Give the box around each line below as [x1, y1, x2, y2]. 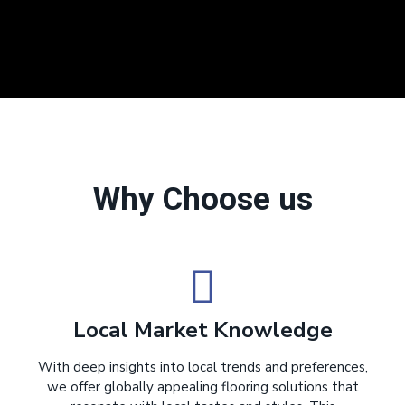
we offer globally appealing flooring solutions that [46, 377, 359, 396]
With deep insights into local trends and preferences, [37, 357, 368, 376]
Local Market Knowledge [72, 315, 333, 344]
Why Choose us [92, 180, 313, 218]
